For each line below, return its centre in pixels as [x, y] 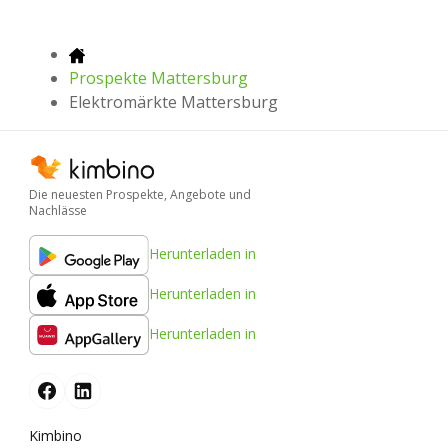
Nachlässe [58, 211]
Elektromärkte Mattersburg [173, 101]
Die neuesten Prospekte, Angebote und [140, 195]
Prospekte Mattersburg [158, 77]
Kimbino [55, 436]
